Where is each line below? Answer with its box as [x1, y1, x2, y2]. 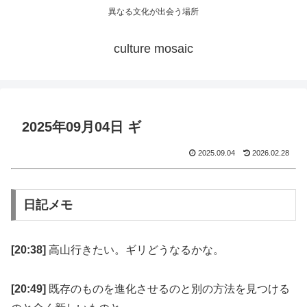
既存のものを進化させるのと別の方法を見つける [46, 282, 290, 295]
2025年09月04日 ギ [22, 119, 141, 135]
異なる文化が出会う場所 [108, 7, 199, 17]
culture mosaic [114, 42, 193, 56]
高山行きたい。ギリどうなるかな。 [46, 243, 224, 256]
